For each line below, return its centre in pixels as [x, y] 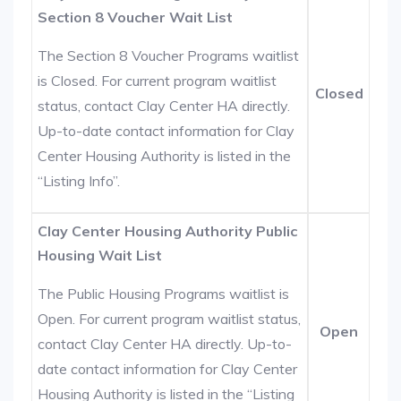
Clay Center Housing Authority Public [168, 231]
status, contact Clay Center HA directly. [164, 106]
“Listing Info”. [79, 181]
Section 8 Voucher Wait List [136, 17]
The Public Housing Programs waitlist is [164, 294]
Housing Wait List [100, 255]
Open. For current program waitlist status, [170, 319]
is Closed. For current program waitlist [158, 81]
